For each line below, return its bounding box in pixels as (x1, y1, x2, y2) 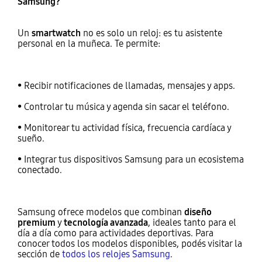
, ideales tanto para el (147, 216, 236, 228)
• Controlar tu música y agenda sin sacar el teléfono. (17, 101, 229, 112)
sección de (17, 248, 62, 260)
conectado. (17, 164, 62, 175)
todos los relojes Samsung (61, 248, 170, 260)
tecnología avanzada (63, 216, 148, 228)
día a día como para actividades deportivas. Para (17, 227, 213, 239)
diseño (184, 206, 212, 218)
